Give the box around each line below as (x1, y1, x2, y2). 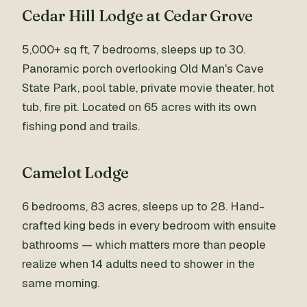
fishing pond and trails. (22, 119, 140, 134)
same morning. (22, 275, 99, 291)
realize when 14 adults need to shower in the (22, 256, 255, 271)
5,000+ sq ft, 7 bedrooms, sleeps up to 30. (22, 42, 245, 57)
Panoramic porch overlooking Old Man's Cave (22, 61, 264, 76)
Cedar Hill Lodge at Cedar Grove (22, 6, 254, 25)
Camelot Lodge (22, 163, 130, 182)
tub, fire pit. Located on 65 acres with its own (22, 99, 256, 114)
